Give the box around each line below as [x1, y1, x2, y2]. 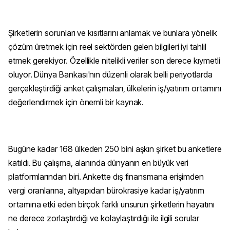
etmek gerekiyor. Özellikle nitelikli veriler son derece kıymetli [8, 55, 220, 66]
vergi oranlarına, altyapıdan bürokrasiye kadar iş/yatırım [8, 185, 205, 196]
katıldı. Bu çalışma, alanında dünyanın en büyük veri [8, 157, 189, 168]
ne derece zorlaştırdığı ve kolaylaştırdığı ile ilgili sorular [8, 213, 199, 223]
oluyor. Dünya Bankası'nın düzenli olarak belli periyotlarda [8, 69, 213, 80]
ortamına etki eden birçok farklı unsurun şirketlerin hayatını [8, 199, 215, 209]
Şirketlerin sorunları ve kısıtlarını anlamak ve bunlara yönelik [8, 27, 217, 38]
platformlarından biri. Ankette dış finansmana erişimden [8, 171, 204, 182]
